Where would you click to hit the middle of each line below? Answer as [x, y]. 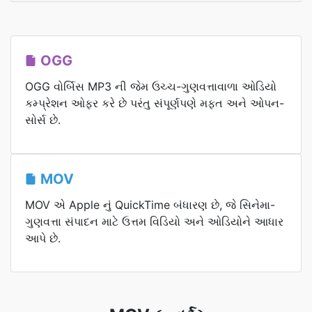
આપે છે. [43, 238]
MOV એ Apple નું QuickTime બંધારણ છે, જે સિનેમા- [150, 205]
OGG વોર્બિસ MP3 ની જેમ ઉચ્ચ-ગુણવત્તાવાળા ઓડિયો [151, 86]
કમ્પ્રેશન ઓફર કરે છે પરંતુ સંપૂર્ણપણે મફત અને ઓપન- [155, 103]
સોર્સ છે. [43, 120]
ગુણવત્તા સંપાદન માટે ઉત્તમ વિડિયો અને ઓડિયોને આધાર [154, 221]
